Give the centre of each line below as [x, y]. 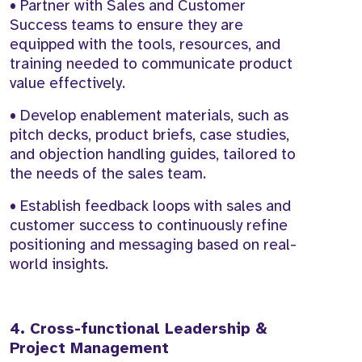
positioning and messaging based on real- [153, 245]
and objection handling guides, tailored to [153, 155]
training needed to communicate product [151, 64]
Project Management [89, 349]
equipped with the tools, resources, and [145, 45]
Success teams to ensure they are [126, 25]
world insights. [59, 265]
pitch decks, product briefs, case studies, [149, 135]
